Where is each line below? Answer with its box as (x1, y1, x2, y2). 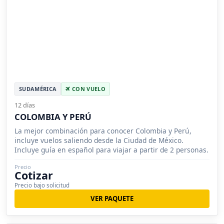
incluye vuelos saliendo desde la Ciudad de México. (14, 135, 183, 145)
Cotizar (14, 167, 53, 182)
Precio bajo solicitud (14, 181, 69, 189)
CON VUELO (70, 84, 105, 92)
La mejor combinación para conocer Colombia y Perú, (14, 125, 191, 135)
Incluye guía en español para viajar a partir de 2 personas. (14, 144, 208, 154)
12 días (14, 100, 35, 109)
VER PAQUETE (90, 193, 133, 203)
